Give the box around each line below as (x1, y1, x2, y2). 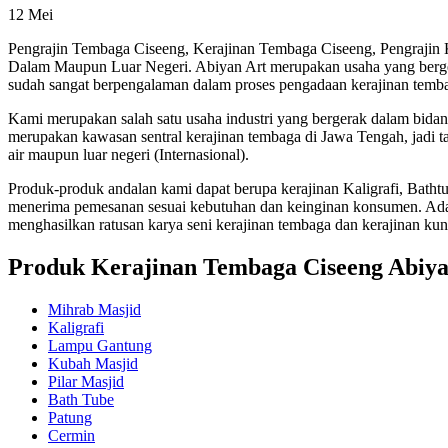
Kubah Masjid (48, 355, 138, 373)
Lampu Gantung (48, 337, 152, 355)
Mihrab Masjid (48, 301, 141, 319)
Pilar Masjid (48, 373, 124, 391)
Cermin (48, 427, 95, 445)
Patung (48, 409, 92, 427)
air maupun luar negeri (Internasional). (8, 146, 249, 164)
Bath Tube (48, 391, 114, 409)
